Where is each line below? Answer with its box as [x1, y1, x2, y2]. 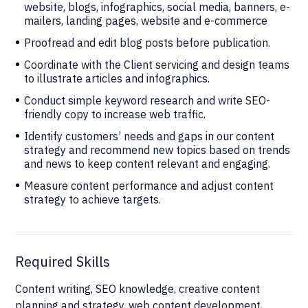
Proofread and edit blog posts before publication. [24, 35, 271, 49]
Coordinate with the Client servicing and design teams [24, 57, 290, 71]
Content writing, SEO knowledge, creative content [15, 281, 261, 296]
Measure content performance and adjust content [24, 178, 274, 192]
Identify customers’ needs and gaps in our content [24, 129, 275, 143]
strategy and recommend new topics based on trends [24, 142, 291, 157]
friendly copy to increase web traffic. [24, 107, 206, 121]
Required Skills [15, 252, 111, 271]
